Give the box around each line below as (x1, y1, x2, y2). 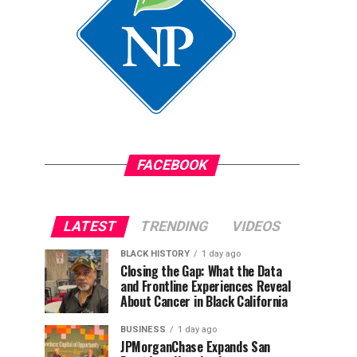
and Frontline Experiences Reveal (120, 276, 291, 296)
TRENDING (138, 218, 210, 234)
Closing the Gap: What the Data (120, 261, 282, 280)
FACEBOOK (135, 156, 210, 173)
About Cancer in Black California (120, 291, 288, 311)
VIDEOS (229, 218, 283, 234)
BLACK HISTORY (120, 248, 190, 259)
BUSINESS (120, 324, 166, 335)
